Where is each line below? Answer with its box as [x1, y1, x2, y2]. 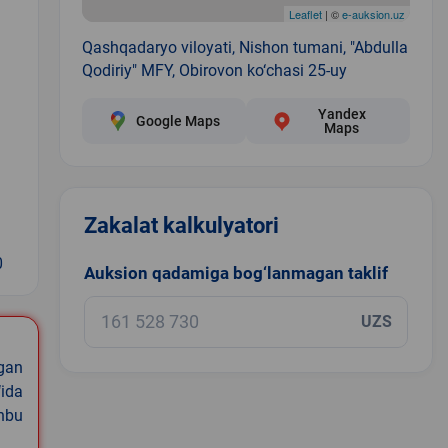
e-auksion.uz [341, 5, 405, 22]
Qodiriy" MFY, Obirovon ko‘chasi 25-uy [81, 60, 347, 80]
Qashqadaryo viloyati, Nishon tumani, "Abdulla [81, 37, 408, 57]
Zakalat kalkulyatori [83, 212, 279, 238]
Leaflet [288, 5, 322, 22]
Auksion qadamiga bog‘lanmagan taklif [83, 262, 388, 283]
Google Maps [135, 112, 220, 129]
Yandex [317, 105, 366, 122]
